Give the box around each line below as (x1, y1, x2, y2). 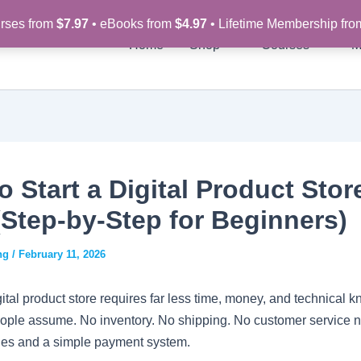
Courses (261, 38, 310, 52)
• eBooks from (88, 17, 175, 31)
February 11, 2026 (19, 248, 106, 260)
